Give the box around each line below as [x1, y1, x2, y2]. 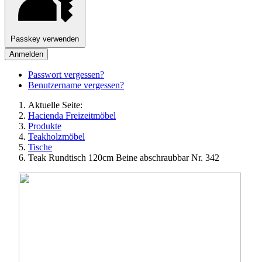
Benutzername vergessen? [28, 80, 124, 91]
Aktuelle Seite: [28, 100, 87, 111]
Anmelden [9, 50, 43, 59]
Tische [28, 142, 52, 153]
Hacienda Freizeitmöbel [28, 111, 116, 121]
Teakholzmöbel [28, 132, 85, 142]
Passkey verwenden [11, 34, 80, 43]
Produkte [28, 121, 61, 132]
